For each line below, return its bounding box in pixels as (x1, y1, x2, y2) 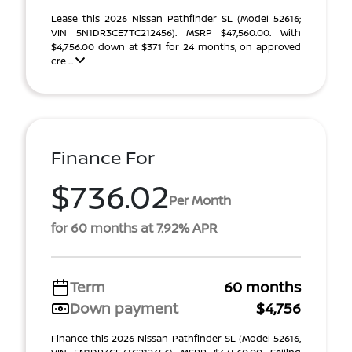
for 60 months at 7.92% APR (51, 219, 218, 236)
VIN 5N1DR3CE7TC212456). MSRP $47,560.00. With (51, 26, 301, 39)
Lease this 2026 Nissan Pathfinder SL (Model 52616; (51, 12, 301, 25)
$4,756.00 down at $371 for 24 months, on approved (51, 40, 301, 53)
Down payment (70, 299, 178, 317)
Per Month (169, 191, 231, 209)
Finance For (51, 145, 155, 170)
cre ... (51, 54, 75, 68)
